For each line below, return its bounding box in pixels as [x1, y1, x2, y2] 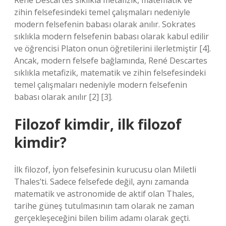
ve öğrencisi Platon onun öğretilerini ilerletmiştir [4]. [14, 43, 211, 54]
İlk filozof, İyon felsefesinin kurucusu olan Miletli [14, 164, 196, 175]
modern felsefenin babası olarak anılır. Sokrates [14, 19, 196, 30]
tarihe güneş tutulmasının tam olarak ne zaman [14, 200, 194, 211]
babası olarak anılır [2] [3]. [14, 91, 112, 102]
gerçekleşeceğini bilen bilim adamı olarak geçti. [14, 212, 190, 223]
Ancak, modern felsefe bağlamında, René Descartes [14, 55, 207, 66]
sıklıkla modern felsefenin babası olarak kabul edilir [14, 31, 209, 42]
